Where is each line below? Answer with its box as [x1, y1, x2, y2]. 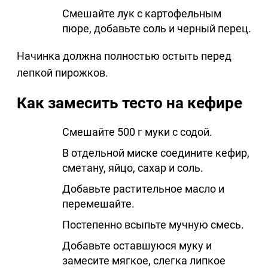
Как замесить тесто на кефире [17, 94, 242, 112]
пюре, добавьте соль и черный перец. [62, 22, 251, 35]
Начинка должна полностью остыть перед [17, 50, 232, 63]
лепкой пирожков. [17, 66, 108, 80]
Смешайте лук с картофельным [62, 7, 221, 20]
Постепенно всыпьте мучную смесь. [62, 218, 244, 232]
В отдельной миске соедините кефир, [62, 147, 249, 160]
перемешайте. [62, 197, 135, 211]
